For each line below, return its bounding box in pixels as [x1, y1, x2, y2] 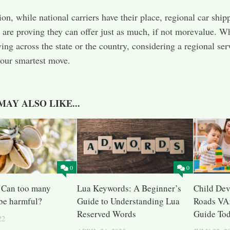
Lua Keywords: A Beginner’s [77, 182, 182, 194]
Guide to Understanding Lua [77, 195, 180, 207]
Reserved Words [77, 208, 137, 220]
